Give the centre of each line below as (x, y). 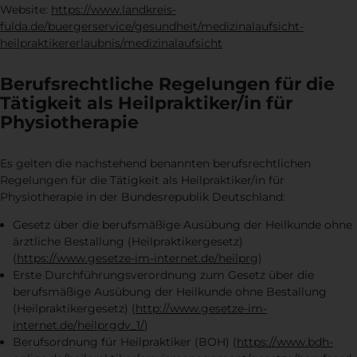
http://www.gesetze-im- (201, 309)
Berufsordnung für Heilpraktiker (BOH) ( (125, 342)
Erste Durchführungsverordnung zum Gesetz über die (163, 275)
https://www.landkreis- (114, 9)
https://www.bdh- (285, 342)
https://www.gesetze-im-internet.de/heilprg (137, 259)
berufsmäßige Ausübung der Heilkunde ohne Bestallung (170, 292)
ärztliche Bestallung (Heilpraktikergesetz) (128, 242)
